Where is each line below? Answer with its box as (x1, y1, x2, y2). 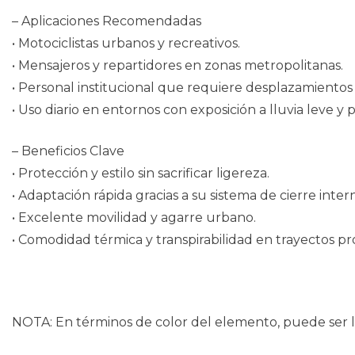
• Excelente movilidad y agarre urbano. (12, 210, 256, 226)
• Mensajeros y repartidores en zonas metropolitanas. (12, 58, 343, 74)
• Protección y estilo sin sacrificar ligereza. (12, 166, 269, 181)
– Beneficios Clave (12, 143, 124, 159)
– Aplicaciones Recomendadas (12, 13, 201, 29)
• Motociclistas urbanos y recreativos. (12, 36, 240, 52)
